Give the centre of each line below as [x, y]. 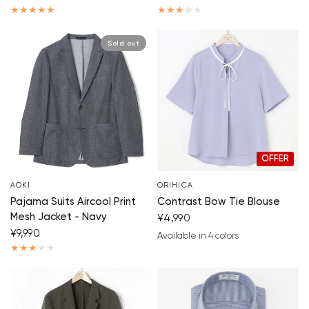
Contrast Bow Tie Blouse [219, 202]
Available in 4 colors [198, 237]
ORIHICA [175, 186]
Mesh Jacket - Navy [59, 217]
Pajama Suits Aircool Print [73, 202]
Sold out [123, 43]
